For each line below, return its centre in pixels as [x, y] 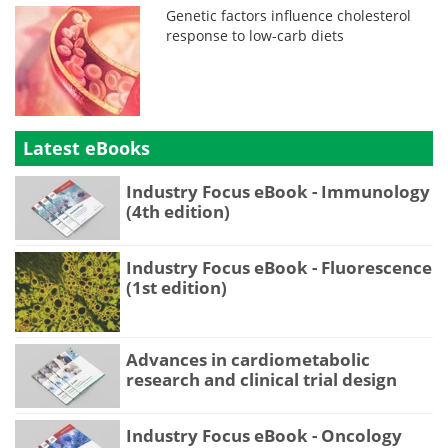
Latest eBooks [86, 147]
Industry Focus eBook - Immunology [278, 191]
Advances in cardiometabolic [248, 359]
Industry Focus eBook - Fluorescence [279, 268]
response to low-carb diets [255, 35]
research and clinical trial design [261, 379]
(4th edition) [178, 211]
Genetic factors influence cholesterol [289, 15]
